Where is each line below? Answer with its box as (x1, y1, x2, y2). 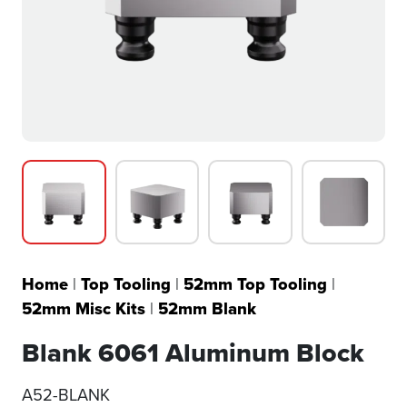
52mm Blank (158, 295, 256, 321)
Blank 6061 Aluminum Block (22, 333, 364, 372)
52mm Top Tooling (184, 271, 327, 296)
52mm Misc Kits (22, 295, 145, 321)
